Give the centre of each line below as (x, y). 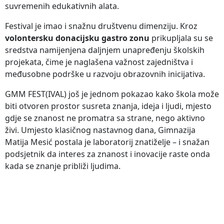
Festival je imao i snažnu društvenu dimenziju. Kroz (101, 26)
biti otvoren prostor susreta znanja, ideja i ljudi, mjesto (108, 106)
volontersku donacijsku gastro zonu (77, 38)
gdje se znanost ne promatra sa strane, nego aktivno (105, 118)
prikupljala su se (181, 38)
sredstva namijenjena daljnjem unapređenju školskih (105, 50)
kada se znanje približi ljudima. (63, 166)
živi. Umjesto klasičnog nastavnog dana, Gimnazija (100, 130)
